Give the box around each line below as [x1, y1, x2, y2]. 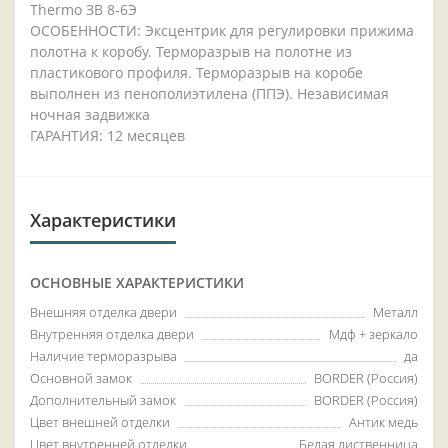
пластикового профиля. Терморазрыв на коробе [30, 63, 363, 83]
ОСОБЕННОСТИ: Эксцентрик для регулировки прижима [30, 21, 414, 41]
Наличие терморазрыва [30, 347, 177, 366]
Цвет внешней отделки [30, 413, 170, 432]
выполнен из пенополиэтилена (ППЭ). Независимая [30, 84, 389, 104]
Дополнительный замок [30, 391, 176, 410]
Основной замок [30, 369, 132, 388]
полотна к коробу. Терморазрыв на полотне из [30, 42, 352, 62]
